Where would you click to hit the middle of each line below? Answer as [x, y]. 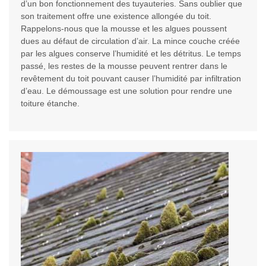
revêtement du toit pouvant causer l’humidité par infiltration [131, 79]
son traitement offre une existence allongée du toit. [116, 16]
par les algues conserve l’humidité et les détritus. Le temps [131, 54]
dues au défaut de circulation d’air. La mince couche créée [130, 41]
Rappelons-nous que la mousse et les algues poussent [124, 29]
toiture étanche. [50, 104]
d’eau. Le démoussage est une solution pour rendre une [126, 91]
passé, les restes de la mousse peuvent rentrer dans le [124, 66]
